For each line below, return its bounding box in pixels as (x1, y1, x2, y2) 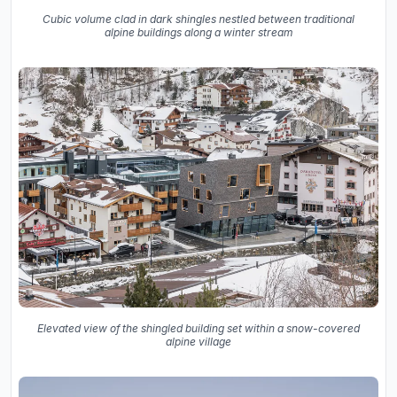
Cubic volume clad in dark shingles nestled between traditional (43, 12, 354, 27)
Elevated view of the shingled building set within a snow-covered (37, 321, 360, 335)
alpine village (166, 334, 231, 348)
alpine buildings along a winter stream (104, 26, 293, 40)
